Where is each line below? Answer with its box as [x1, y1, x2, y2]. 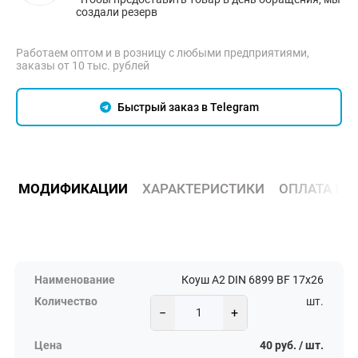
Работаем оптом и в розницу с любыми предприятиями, [16, 46, 309, 59]
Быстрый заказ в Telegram [114, 100, 259, 113]
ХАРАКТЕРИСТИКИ [141, 180, 265, 197]
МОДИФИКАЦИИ [18, 180, 128, 197]
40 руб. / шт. [260, 339, 324, 353]
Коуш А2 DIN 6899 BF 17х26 [181, 273, 324, 288]
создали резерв [76, 5, 157, 18]
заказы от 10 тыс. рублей [16, 58, 149, 72]
